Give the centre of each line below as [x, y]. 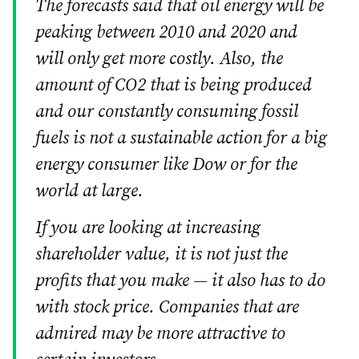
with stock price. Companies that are [167, 307]
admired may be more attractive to [160, 333]
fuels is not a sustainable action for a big [181, 138]
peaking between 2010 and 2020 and [166, 32]
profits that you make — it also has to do [180, 280]
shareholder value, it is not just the [161, 254]
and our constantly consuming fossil [167, 111]
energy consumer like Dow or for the [166, 164]
